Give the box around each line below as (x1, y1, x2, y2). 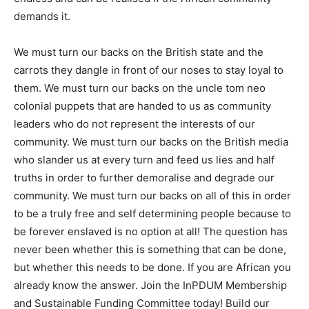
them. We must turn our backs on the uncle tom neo (14, 81, 266, 94)
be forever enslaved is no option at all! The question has (14, 224, 288, 238)
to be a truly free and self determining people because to (14, 206, 291, 220)
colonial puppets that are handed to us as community (14, 99, 271, 112)
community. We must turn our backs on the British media (14, 134, 288, 148)
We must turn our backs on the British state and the (14, 45, 263, 59)
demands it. (14, 9, 70, 23)
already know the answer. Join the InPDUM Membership (14, 278, 287, 292)
